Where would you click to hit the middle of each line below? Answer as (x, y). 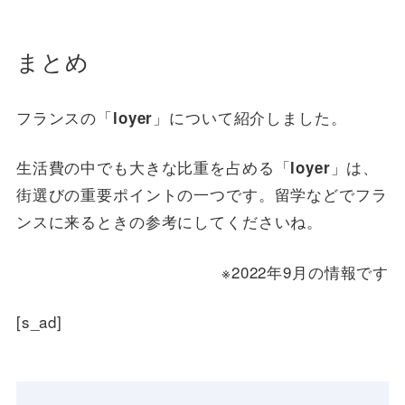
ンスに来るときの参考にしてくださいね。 (170, 221)
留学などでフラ (331, 194)
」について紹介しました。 (250, 117)
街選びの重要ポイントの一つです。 (145, 194)
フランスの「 (65, 117)
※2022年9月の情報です (306, 271)
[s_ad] (39, 322)
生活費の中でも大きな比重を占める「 (153, 167)
